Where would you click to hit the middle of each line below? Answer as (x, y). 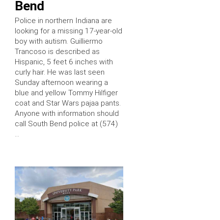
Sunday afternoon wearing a (61, 83)
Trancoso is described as (57, 52)
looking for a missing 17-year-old (69, 31)
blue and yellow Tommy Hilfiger (66, 93)
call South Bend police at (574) (66, 124)
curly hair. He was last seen (60, 72)
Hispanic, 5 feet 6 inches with (64, 62)
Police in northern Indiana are (63, 21)
